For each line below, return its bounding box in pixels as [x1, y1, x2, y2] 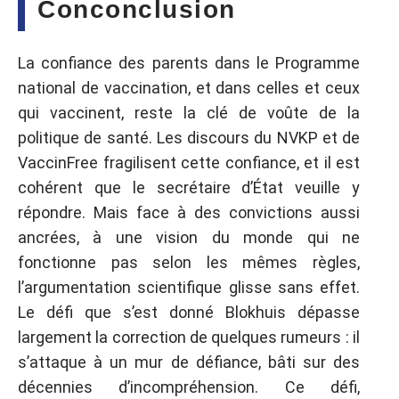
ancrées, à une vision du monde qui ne [18, 228, 360, 247]
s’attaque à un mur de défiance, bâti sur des [18, 353, 360, 371]
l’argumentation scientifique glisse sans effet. [18, 278, 360, 297]
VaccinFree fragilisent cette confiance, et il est [18, 153, 360, 172]
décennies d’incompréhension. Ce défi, [18, 378, 360, 396]
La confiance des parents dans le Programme [18, 53, 360, 72]
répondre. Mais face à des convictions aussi [18, 203, 360, 222]
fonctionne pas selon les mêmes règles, [18, 253, 360, 272]
